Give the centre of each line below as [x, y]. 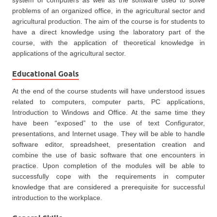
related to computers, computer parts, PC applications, [108, 102]
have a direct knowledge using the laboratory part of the [108, 32]
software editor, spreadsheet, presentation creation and [108, 145]
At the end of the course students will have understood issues [108, 91]
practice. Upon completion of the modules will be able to [108, 166]
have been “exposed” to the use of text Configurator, [108, 123]
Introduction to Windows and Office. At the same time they [108, 113]
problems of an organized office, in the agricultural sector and [108, 11]
